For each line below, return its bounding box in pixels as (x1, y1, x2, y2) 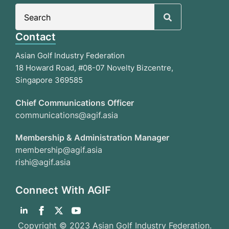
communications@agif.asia (15, 110, 118, 121)
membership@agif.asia (15, 145, 102, 155)
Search (180, 5, 207, 15)
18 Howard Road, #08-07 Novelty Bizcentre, (15, 63, 173, 73)
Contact (15, 31, 56, 43)
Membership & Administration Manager (15, 132, 169, 143)
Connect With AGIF (15, 184, 111, 197)
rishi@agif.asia (15, 157, 71, 168)
